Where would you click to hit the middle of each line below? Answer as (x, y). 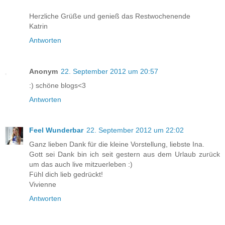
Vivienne (43, 185)
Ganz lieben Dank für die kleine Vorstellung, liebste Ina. (117, 144)
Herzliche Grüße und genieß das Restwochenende (110, 16)
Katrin (38, 26)
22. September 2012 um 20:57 (109, 71)
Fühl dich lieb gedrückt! (66, 175)
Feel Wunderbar (56, 130)
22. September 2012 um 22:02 (135, 130)
